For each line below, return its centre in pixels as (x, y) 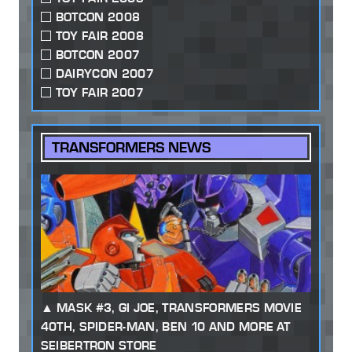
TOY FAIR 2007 (99, 93)
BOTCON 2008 (98, 17)
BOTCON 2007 (98, 55)
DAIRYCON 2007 (104, 74)
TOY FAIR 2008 (99, 36)
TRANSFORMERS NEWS (132, 148)
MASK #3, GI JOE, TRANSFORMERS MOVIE (179, 307)
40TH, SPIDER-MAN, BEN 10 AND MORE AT (165, 326)
